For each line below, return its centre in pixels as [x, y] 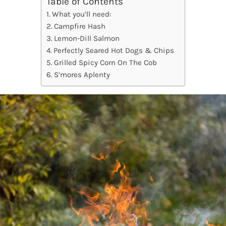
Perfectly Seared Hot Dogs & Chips [114, 51]
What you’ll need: [82, 14]
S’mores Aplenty [82, 75]
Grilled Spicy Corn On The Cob [106, 63]
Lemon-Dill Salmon [87, 39]
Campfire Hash [80, 26]
